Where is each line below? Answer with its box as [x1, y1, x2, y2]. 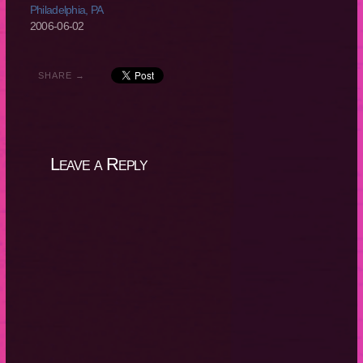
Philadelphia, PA [29, 3, 104, 17]
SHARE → [37, 70, 86, 81]
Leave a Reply [49, 154, 148, 175]
